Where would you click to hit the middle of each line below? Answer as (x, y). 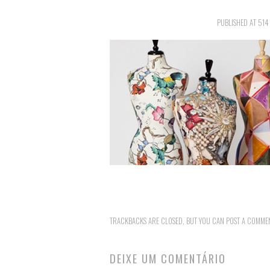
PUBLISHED (233, 22)
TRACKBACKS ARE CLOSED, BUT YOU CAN (168, 221)
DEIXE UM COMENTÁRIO (168, 259)
